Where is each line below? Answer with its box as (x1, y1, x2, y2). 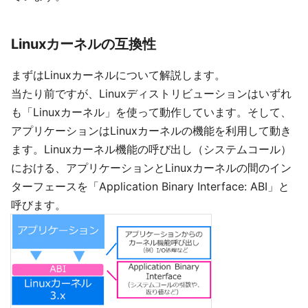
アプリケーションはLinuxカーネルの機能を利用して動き (11, 124, 291, 137)
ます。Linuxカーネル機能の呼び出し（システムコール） (11, 142, 291, 156)
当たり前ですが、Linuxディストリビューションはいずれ (11, 87, 291, 100)
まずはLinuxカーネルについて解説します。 (11, 68, 225, 82)
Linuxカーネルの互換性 (11, 36, 156, 52)
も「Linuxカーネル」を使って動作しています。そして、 (11, 105, 291, 119)
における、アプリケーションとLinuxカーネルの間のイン (11, 161, 291, 175)
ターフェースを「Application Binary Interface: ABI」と (11, 179, 289, 193)
